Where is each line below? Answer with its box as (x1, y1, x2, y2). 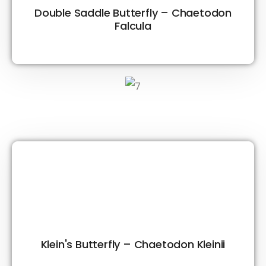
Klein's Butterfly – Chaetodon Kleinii (40, 236, 226, 252)
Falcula (115, 18, 151, 33)
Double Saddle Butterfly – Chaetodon (34, 5, 232, 20)
